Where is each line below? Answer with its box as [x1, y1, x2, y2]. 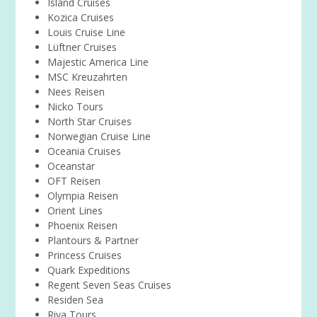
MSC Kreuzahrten [47, 70, 128, 83]
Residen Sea [47, 293, 104, 306]
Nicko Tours [47, 100, 104, 113]
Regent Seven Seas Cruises [47, 278, 172, 292]
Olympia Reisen [47, 189, 119, 202]
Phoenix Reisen [47, 219, 118, 232]
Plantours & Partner [47, 234, 139, 247]
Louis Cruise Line [47, 25, 126, 39]
